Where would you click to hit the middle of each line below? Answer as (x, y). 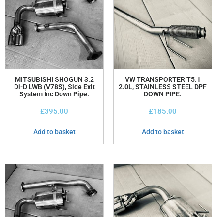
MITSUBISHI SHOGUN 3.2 (54, 79)
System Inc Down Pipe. (54, 94)
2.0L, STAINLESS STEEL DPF (163, 86)
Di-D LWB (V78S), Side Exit (54, 86)
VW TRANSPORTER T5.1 (163, 79)
